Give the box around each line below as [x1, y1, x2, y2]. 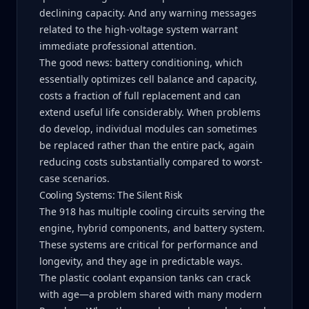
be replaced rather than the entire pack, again [39, 139, 255, 152]
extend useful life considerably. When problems [39, 106, 261, 119]
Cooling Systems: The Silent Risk [39, 188, 183, 201]
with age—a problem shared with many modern [39, 288, 262, 301]
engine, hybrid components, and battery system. [39, 221, 265, 235]
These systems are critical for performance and [39, 238, 258, 251]
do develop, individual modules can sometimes [39, 122, 257, 135]
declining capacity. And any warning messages [39, 6, 257, 19]
